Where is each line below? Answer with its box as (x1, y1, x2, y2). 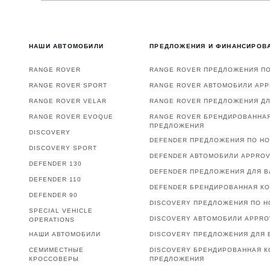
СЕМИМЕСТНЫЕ (29, 246, 84, 254)
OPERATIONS (29, 216, 75, 224)
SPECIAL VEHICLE (29, 207, 93, 215)
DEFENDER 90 (29, 192, 78, 199)
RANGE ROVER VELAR (29, 98, 107, 105)
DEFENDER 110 (29, 176, 81, 183)
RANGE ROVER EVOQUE (29, 113, 113, 121)
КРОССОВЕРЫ (29, 256, 79, 263)
